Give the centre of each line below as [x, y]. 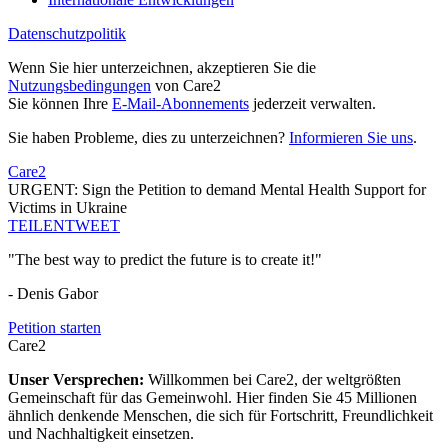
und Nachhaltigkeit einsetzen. [101, 434]
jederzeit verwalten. [312, 104]
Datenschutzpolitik [67, 34]
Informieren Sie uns [351, 138]
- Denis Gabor [53, 294]
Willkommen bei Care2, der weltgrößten [274, 380]
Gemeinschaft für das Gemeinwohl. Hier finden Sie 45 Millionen [212, 398]
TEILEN [36, 226]
